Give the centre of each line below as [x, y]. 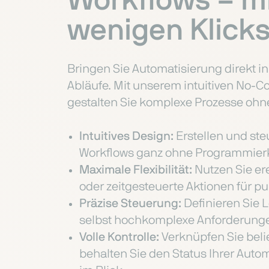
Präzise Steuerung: [130, 204]
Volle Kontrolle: [119, 237]
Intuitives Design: [126, 136]
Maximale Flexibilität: [136, 170]
